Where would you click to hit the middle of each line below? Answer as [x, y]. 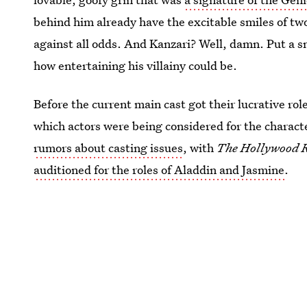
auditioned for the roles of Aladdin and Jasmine [159, 170]
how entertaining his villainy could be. [136, 65]
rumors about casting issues [109, 148]
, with [200, 148]
